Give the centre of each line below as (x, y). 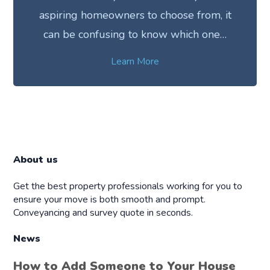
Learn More (135, 62)
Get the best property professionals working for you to (128, 186)
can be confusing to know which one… (135, 35)
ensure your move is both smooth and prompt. (110, 199)
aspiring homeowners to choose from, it (135, 15)
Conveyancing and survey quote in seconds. (103, 212)
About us (36, 160)
